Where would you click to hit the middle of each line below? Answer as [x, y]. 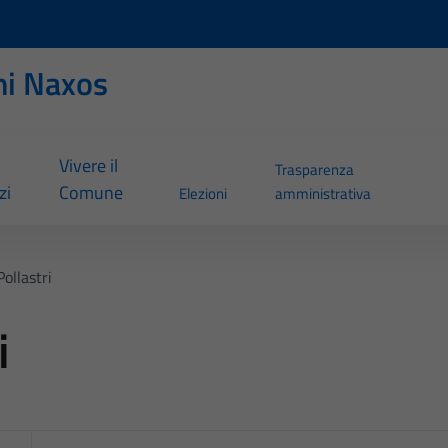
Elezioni [203, 194]
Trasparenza [315, 170]
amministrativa [323, 194]
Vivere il [88, 166]
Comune [90, 193]
